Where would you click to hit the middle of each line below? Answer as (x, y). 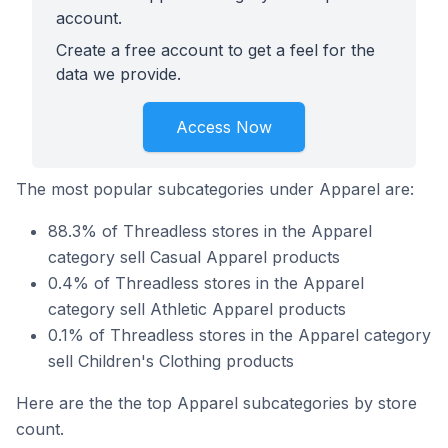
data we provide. (118, 74)
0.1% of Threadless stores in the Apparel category (239, 335)
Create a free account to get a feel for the (215, 50)
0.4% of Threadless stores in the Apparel (206, 283)
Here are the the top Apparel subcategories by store (216, 403)
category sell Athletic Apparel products (197, 309)
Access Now (224, 127)
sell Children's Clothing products (171, 361)
